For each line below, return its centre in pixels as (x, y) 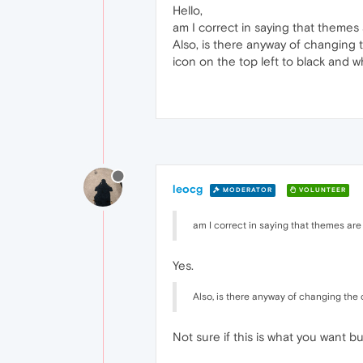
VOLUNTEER (321, 190)
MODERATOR (246, 190)
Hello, (188, 10)
